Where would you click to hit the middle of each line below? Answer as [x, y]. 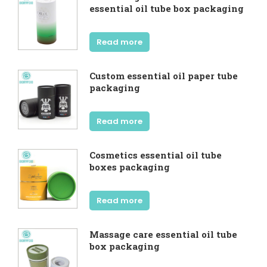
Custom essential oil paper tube [164, 75]
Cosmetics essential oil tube [156, 155]
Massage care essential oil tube [163, 234]
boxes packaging [130, 167]
